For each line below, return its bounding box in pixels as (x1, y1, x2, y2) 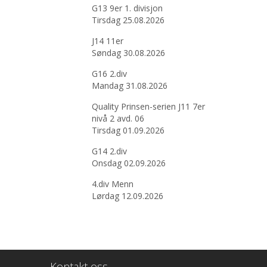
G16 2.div (91, 68, 127, 79)
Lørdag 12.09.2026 (91, 190, 163, 201)
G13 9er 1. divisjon (91, 2, 163, 14)
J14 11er (91, 35, 123, 46)
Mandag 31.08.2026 (91, 80, 167, 91)
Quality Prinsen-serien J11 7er (91, 101, 205, 112)
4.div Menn (91, 178, 133, 190)
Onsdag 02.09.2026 (91, 157, 166, 169)
